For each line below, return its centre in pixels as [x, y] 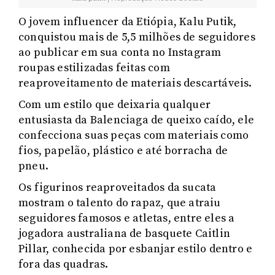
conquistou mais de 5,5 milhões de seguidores [137, 37]
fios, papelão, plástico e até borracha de [123, 150]
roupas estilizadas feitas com [94, 68]
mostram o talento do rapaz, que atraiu [120, 203]
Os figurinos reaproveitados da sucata [118, 187]
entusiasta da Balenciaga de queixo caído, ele [137, 120]
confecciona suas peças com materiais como [134, 135]
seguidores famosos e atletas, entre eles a [127, 218]
